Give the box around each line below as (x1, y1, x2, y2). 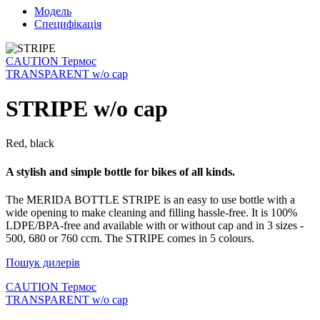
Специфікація (34, 17, 101, 30)
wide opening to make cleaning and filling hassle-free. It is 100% (6, 206, 297, 219)
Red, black (6, 137, 54, 150)
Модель (34, 4, 71, 17)
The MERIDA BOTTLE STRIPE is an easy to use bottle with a (6, 193, 295, 206)
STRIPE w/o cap (6, 95, 168, 121)
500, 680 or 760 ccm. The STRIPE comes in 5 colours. (6, 231, 254, 244)
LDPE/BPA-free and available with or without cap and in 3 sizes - (6, 219, 304, 231)
